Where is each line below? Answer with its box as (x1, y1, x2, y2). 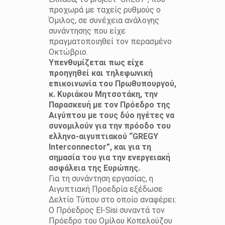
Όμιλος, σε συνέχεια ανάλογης (48, 15, 159, 25)
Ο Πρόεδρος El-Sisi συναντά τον (48, 205, 165, 215)
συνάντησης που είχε (48, 26, 126, 36)
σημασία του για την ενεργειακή (48, 152, 170, 162)
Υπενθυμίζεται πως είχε (48, 57, 144, 67)
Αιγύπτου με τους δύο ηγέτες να (48, 110, 174, 120)
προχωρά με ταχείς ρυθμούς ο (48, 5, 161, 15)
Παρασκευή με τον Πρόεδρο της (48, 99, 170, 109)
